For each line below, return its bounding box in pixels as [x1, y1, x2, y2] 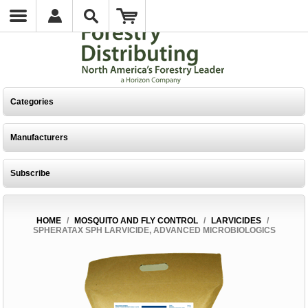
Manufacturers [10, 133, 69, 142]
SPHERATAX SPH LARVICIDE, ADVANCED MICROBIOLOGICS [32, 225, 276, 235]
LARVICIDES [210, 216, 261, 225]
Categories [10, 97, 54, 107]
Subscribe [10, 168, 51, 178]
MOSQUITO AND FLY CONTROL [74, 216, 198, 225]
